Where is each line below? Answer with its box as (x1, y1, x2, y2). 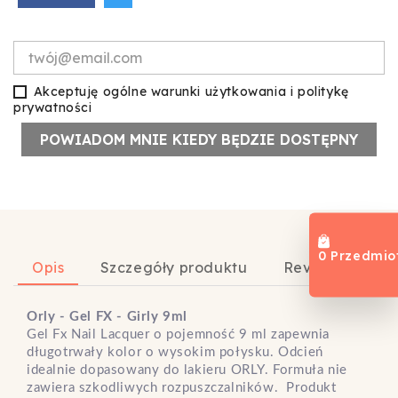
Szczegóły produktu (99, 258, 248, 276)
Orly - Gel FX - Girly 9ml (27, 309, 187, 323)
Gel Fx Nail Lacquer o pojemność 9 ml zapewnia (27, 327, 330, 341)
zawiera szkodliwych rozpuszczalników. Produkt (27, 380, 337, 394)
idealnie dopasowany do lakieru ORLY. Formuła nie (27, 362, 347, 377)
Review (283, 258, 338, 276)
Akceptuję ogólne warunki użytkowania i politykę (33, 83, 349, 99)
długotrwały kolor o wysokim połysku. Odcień (27, 345, 323, 359)
